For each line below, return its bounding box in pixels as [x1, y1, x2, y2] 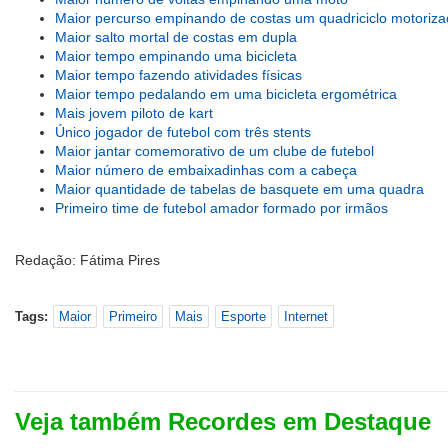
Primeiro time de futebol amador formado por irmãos [55, 200, 388, 216]
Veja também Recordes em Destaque [15, 408, 431, 436]
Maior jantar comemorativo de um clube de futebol [55, 143, 374, 159]
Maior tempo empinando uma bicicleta [55, 48, 297, 64]
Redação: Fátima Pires [15, 252, 160, 268]
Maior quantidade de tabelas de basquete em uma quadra [55, 181, 424, 197]
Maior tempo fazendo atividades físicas [55, 67, 302, 83]
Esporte [221, 309, 266, 324]
